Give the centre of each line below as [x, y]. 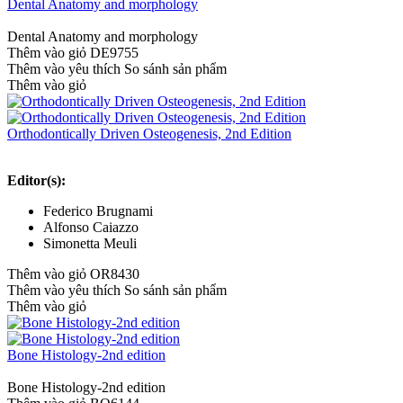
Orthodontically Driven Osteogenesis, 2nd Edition [149, 134]
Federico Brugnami [98, 211]
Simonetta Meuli [90, 244]
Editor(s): [36, 181]
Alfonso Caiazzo [91, 228]
